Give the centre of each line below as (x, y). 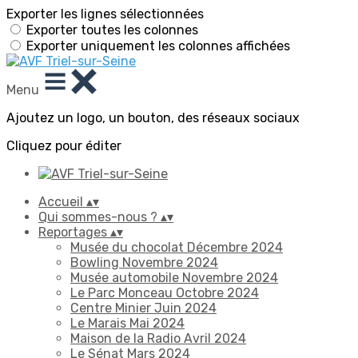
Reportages (74, 232)
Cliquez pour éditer (64, 146)
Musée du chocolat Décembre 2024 (177, 247)
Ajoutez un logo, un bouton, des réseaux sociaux (153, 118)
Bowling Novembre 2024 (144, 263)
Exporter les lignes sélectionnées (105, 14)
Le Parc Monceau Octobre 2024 (165, 293)
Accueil (62, 202)
